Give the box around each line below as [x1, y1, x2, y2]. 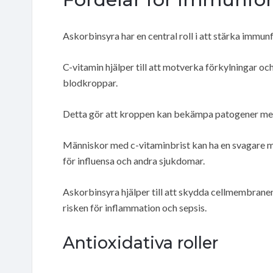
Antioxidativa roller [63, 232, 218, 253]
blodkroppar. [63, 76, 118, 88]
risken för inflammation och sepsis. [63, 201, 207, 213]
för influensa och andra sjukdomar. [63, 154, 205, 166]
